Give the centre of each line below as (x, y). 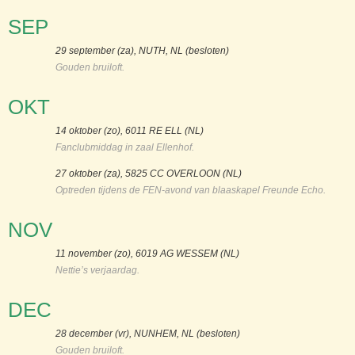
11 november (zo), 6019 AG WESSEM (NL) (147, 254)
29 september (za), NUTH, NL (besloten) (142, 51)
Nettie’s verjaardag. (97, 271)
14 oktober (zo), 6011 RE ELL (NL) (130, 131)
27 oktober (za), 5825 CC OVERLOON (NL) (149, 174)
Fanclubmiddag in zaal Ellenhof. (125, 148)
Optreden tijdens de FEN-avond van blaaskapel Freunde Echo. (191, 191)
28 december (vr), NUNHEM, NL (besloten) (148, 334)
